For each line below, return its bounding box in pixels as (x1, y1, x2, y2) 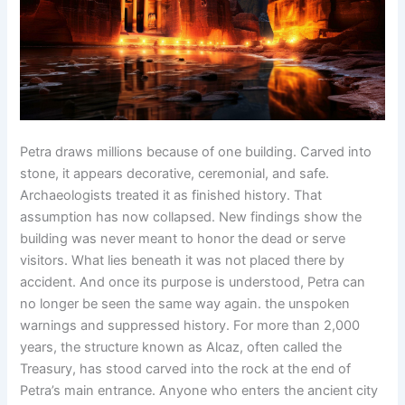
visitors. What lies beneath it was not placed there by (20, 251, 345, 268)
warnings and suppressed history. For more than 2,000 (20, 316, 361, 334)
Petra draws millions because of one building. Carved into (20, 143, 372, 160)
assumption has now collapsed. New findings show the (20, 208, 363, 225)
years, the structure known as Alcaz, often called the (20, 338, 343, 355)
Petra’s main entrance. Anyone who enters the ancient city (20, 381, 379, 399)
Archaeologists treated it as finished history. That (20, 186, 323, 203)
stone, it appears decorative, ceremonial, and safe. (20, 165, 330, 182)
